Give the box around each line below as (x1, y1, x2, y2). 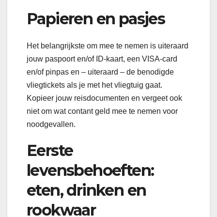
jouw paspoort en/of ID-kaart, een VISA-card (27, 55, 177, 63)
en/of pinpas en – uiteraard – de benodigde (27, 68, 174, 77)
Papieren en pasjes (27, 9, 165, 28)
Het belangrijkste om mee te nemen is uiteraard (27, 42, 188, 50)
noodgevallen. (27, 120, 76, 129)
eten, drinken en (27, 181, 146, 200)
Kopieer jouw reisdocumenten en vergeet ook (27, 94, 182, 103)
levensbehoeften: (27, 161, 154, 180)
